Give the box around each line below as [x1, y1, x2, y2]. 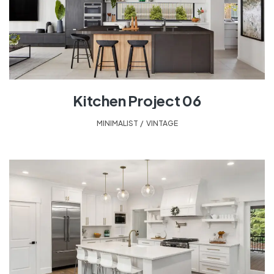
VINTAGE [146, 118, 178, 128]
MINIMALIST [96, 118, 138, 128]
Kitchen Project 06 [73, 91, 201, 109]
